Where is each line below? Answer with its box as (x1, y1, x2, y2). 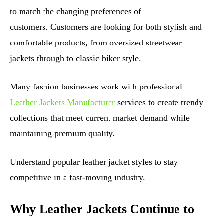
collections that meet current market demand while (10, 113, 190, 123)
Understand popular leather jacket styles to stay (10, 157, 178, 167)
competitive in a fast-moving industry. (10, 173, 145, 183)
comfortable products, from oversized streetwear (10, 38, 182, 48)
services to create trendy (115, 97, 203, 108)
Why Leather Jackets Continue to (10, 202, 194, 217)
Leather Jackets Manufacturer (10, 97, 115, 108)
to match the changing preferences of (10, 6, 141, 17)
